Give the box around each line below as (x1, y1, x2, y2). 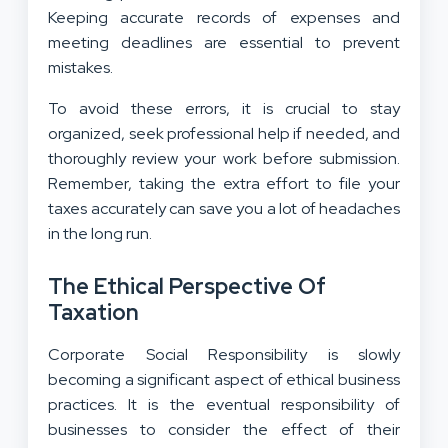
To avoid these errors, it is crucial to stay (48, 98, 400, 120)
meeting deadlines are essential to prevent (48, 32, 400, 54)
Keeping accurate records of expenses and (48, 7, 400, 29)
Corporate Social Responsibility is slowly (48, 344, 400, 366)
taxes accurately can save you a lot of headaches (48, 198, 400, 220)
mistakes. (48, 57, 113, 79)
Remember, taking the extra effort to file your (48, 173, 400, 195)
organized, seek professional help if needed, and (48, 123, 400, 145)
